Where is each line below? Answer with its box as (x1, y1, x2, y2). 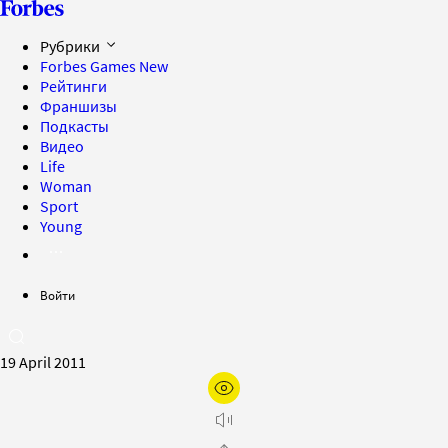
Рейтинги (40, 76, 107, 96)
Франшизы (40, 96, 117, 116)
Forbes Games (40, 56, 139, 76)
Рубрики (40, 36, 103, 56)
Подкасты (40, 116, 109, 136)
